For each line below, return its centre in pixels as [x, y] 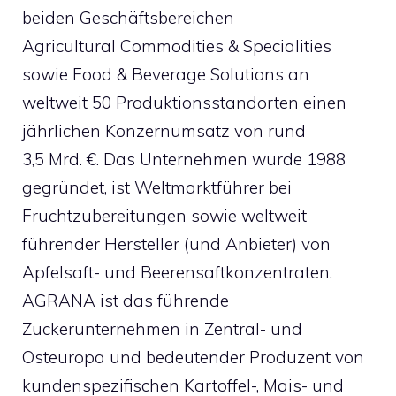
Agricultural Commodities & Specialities [177, 46]
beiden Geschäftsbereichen [128, 17]
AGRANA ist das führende [126, 300]
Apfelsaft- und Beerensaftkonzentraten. [177, 272]
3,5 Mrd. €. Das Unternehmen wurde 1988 [184, 159]
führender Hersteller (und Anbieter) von [176, 244]
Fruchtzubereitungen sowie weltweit [164, 215]
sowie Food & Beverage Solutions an [166, 74]
